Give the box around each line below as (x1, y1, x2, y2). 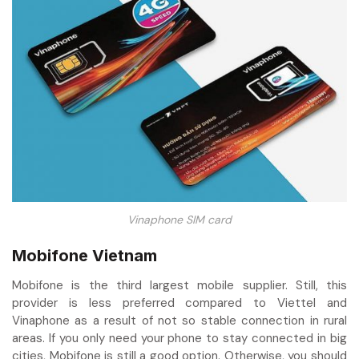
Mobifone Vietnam (12, 245, 157, 265)
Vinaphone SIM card (127, 212, 232, 228)
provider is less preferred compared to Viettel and (12, 294, 347, 311)
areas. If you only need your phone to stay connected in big (12, 329, 347, 346)
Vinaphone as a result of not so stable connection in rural (12, 312, 347, 329)
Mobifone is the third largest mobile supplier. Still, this (12, 276, 347, 293)
